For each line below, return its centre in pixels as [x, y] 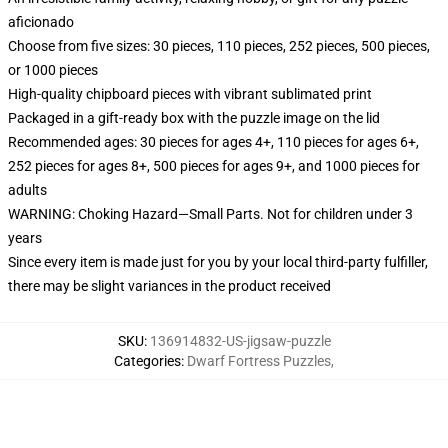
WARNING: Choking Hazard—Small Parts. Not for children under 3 [210, 214]
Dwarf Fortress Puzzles [259, 361]
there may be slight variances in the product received [169, 286]
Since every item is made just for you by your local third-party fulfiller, [218, 262]
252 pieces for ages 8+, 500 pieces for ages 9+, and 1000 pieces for [214, 166]
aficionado [41, 22]
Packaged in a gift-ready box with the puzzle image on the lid [194, 118]
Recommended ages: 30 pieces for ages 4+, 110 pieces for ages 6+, [213, 142]
